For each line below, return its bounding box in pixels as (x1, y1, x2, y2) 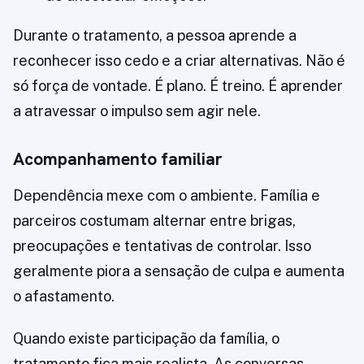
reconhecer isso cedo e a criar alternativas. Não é (13, 52, 345, 70)
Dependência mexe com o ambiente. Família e (13, 187, 320, 205)
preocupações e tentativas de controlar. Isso (13, 237, 311, 255)
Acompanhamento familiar (13, 148, 223, 171)
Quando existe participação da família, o (13, 330, 279, 348)
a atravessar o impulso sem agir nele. (13, 102, 261, 120)
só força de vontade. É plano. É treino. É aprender (13, 77, 343, 95)
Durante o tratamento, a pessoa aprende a (13, 27, 297, 45)
